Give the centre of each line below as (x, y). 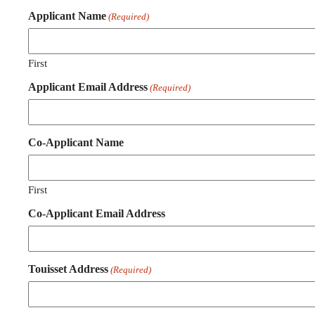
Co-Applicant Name (76, 143)
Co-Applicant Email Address (97, 214)
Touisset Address (68, 269)
